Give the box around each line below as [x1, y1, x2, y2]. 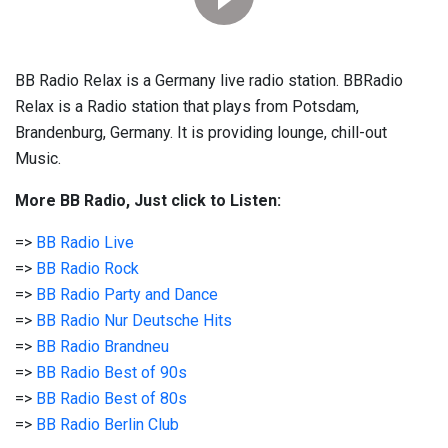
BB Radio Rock [36, 259, 139, 278]
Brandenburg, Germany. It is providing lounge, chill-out [15, 123, 387, 142]
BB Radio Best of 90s [36, 363, 187, 382]
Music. [15, 149, 61, 168]
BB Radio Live [36, 233, 134, 252]
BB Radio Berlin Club [36, 415, 179, 434]
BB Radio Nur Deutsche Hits [36, 311, 232, 330]
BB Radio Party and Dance [36, 285, 218, 304]
